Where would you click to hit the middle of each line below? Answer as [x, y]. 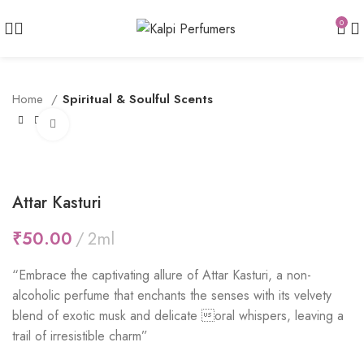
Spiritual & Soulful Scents [138, 99]
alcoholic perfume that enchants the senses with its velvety [172, 295]
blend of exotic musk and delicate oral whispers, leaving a [178, 316]
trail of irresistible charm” [80, 336]
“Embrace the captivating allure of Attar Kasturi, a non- [162, 275]
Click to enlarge [109, 124]
